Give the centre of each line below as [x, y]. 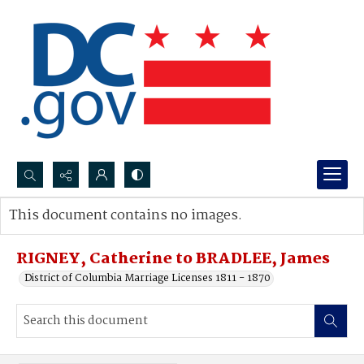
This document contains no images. [126, 216]
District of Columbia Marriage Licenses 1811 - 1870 [147, 278]
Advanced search [67, 232]
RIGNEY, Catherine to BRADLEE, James [173, 259]
